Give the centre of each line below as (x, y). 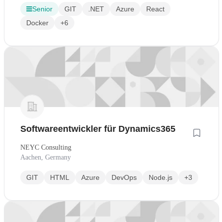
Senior (42, 9)
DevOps (124, 178)
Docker (37, 23)
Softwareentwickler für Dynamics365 (98, 129)
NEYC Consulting (46, 148)
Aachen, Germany (46, 158)
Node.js (161, 178)
